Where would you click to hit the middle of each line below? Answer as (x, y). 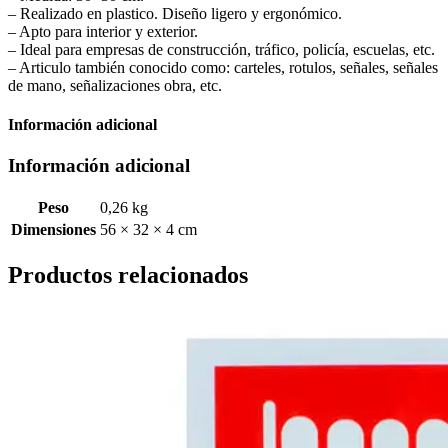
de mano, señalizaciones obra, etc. (115, 85)
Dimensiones (53, 230)
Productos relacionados (128, 275)
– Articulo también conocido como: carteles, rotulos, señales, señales (223, 67)
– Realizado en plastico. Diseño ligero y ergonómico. (175, 13)
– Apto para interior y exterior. (103, 31)
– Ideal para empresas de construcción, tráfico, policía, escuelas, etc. (221, 49)
